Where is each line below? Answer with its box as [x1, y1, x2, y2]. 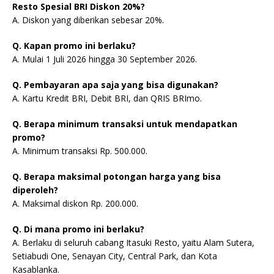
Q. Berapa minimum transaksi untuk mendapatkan [12, 118, 237, 130]
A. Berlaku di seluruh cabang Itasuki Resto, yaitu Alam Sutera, [12, 237, 254, 249]
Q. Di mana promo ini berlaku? [12, 223, 144, 235]
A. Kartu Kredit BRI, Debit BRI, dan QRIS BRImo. [12, 92, 202, 105]
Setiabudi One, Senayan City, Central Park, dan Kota [12, 250, 217, 262]
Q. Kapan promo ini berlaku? [12, 40, 136, 52]
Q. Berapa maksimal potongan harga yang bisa [12, 171, 221, 183]
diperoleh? [12, 184, 58, 196]
